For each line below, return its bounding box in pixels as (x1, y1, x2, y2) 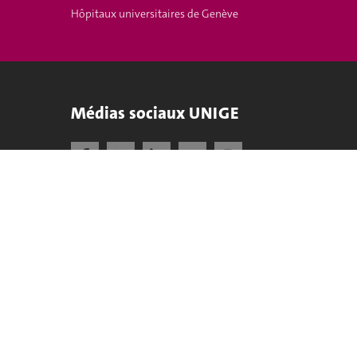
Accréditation (70, 223, 170, 245)
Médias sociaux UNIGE (70, 102, 239, 124)
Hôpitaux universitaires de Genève (70, 6, 238, 21)
